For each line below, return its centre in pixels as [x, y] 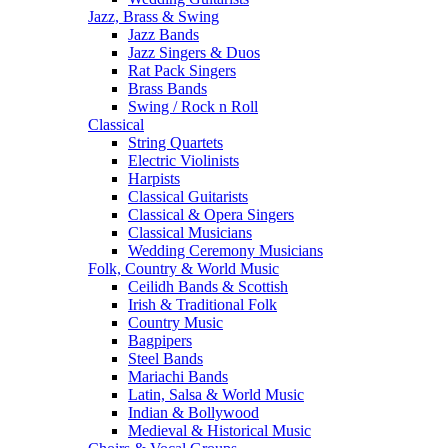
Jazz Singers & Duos [194, 52]
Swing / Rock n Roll [193, 106]
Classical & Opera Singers [211, 214]
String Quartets [175, 142]
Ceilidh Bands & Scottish [208, 286]
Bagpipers [160, 340]
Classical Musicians [190, 232]
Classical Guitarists [188, 196]
